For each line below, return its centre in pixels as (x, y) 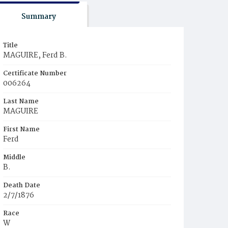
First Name (21, 130)
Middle (14, 158)
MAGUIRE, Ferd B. (35, 55)
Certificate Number (35, 74)
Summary (38, 17)
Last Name (21, 102)
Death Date (22, 186)
